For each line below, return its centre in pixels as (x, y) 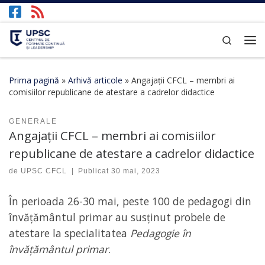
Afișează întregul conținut (66, 17)
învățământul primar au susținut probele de (117, 217)
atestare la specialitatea (70, 233)
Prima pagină (34, 80)
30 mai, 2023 (136, 171)
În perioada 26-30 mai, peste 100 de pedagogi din (130, 201)
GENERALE (33, 121)
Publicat (95, 171)
